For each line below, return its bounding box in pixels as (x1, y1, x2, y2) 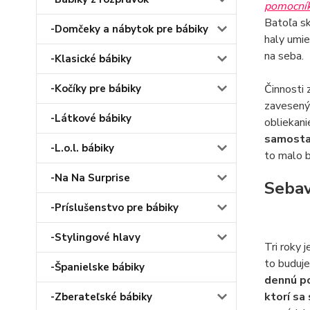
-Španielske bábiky (51, 260, 145, 274)
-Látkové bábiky (51, 111, 131, 125)
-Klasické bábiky (51, 52, 131, 66)
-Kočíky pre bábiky (51, 82, 141, 95)
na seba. (264, 48, 304, 64)
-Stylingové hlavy (51, 230, 140, 244)
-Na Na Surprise (51, 171, 130, 185)
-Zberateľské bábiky (51, 290, 152, 304)
